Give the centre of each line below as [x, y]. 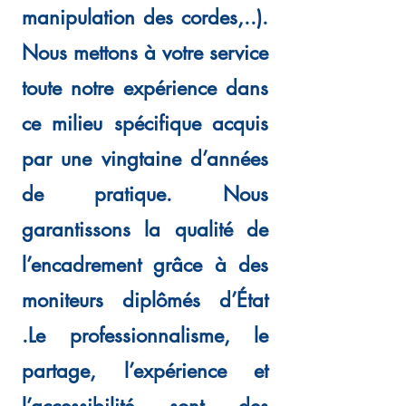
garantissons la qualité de [145, 229]
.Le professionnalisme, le [145, 335]
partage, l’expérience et [145, 371]
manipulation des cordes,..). [145, 17]
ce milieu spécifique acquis [145, 123]
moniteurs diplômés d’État [145, 300]
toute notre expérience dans [145, 88]
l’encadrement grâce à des [145, 265]
